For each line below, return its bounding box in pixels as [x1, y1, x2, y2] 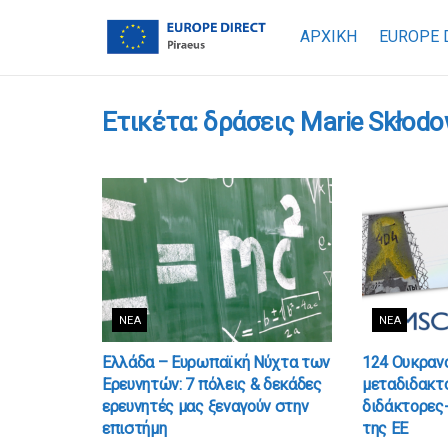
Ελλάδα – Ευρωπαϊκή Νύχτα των [102, 353, 331, 373]
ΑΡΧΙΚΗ [299, 27, 357, 46]
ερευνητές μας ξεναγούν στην [102, 397, 309, 417]
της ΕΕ [361, 419, 409, 439]
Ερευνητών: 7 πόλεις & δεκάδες [102, 375, 322, 395]
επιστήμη [102, 419, 167, 439]
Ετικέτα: [102, 107, 204, 137]
